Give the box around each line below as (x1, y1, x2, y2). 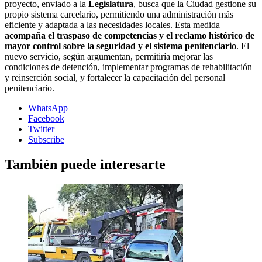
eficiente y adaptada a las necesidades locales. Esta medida (5, 19, 220, 30)
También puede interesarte (5, 156, 166, 172)
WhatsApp (28, 102, 68, 113)
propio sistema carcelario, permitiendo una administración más (5, 9, 233, 19)
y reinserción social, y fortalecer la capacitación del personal (5, 72, 225, 82)
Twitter (28, 123, 54, 134)
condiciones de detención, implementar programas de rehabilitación (5, 61, 252, 72)
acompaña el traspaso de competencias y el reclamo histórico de (5, 30, 254, 40)
